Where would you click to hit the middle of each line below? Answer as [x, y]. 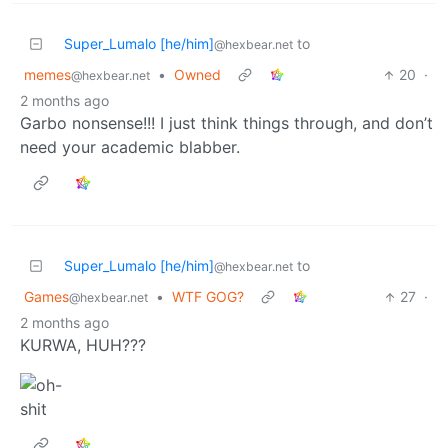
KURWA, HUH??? [83, 345]
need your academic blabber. [130, 147]
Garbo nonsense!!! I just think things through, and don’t [226, 123]
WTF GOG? [208, 297]
